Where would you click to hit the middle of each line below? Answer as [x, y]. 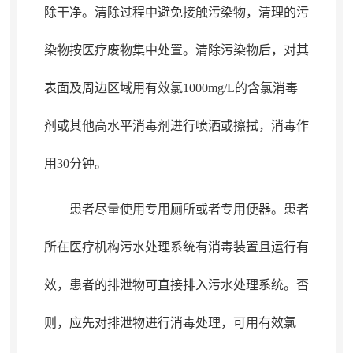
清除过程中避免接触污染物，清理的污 [201, 12]
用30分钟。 [75, 163]
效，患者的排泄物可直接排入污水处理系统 [163, 285]
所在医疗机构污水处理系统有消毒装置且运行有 [176, 247]
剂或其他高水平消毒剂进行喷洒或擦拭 [151, 126]
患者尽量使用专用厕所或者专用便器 [170, 209]
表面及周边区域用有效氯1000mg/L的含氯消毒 [171, 88]
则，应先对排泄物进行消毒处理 [132, 323]
